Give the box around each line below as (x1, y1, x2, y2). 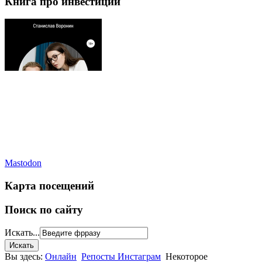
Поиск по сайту (5, 203, 83, 216)
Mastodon (5, 158, 42, 168)
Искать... (5, 227, 40, 238)
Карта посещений (5, 180, 94, 192)
